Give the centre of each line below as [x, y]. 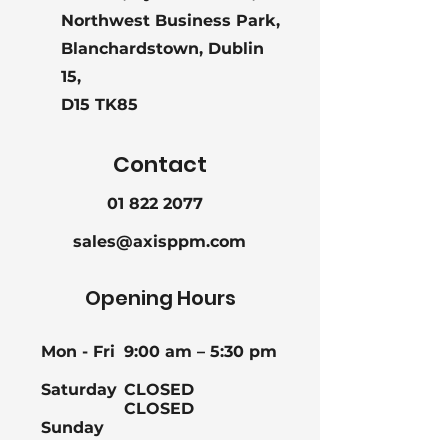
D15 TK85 [99, 104]
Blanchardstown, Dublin [162, 48]
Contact [160, 164]
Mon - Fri [78, 351]
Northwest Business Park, [170, 20]
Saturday [79, 389]
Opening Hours [160, 298]
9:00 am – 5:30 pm [200, 351]
